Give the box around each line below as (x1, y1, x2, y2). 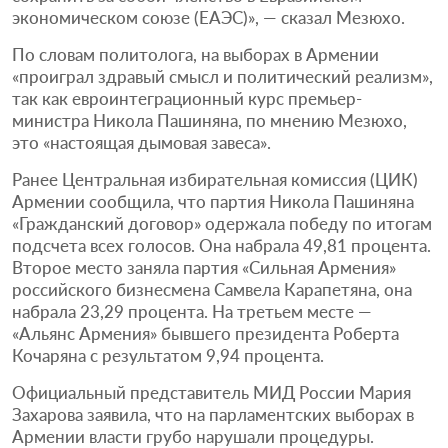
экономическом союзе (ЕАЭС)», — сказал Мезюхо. (12, 6, 405, 28)
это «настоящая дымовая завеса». (12, 131, 271, 153)
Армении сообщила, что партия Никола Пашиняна (12, 190, 414, 212)
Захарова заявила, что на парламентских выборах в (12, 403, 414, 425)
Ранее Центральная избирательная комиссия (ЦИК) (12, 168, 418, 190)
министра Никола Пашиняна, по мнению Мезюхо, (12, 109, 407, 131)
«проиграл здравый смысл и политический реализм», (12, 65, 433, 87)
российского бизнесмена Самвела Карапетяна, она (12, 278, 412, 300)
